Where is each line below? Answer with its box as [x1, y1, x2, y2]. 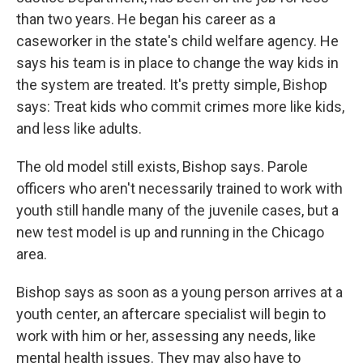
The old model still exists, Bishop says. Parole [16, 158, 308, 175]
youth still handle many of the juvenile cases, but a [16, 202, 339, 219]
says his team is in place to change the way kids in [16, 54, 339, 71]
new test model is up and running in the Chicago [16, 224, 324, 241]
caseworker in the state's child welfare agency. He [16, 32, 339, 49]
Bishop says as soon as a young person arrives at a [16, 284, 343, 301]
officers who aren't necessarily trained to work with [16, 180, 343, 197]
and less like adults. [16, 120, 142, 137]
